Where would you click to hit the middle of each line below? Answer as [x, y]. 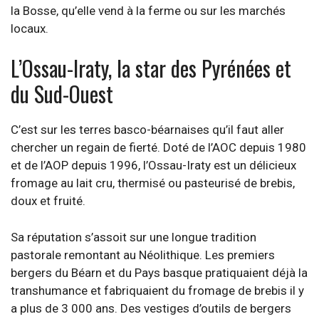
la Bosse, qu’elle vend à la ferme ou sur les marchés [148, 10]
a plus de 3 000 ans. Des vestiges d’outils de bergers [151, 308]
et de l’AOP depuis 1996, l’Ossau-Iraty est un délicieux [153, 165]
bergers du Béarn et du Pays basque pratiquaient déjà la [159, 272]
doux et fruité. [48, 201]
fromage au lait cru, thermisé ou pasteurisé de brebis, [153, 183]
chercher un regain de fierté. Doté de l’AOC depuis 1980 [158, 147]
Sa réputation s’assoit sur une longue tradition [134, 237]
